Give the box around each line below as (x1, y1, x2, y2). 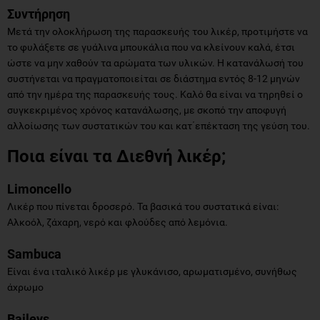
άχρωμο (7, 281, 44, 293)
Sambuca (7, 246, 61, 261)
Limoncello (7, 181, 71, 196)
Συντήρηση (7, 6, 70, 21)
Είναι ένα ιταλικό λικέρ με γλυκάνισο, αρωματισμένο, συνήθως (7, 265, 297, 277)
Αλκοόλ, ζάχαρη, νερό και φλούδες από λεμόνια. (7, 216, 228, 228)
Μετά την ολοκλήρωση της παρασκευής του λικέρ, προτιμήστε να (7, 25, 308, 37)
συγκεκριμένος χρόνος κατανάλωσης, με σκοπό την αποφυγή (7, 104, 286, 116)
